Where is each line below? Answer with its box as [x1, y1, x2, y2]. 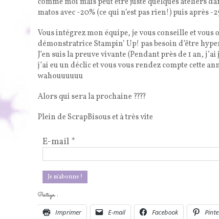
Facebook [152, 208, 178, 217]
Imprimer [55, 208, 81, 217]
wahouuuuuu [38, 71, 83, 82]
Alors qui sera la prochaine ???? [38, 91, 146, 103]
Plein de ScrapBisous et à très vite [38, 112, 153, 123]
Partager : [38, 191, 58, 200]
